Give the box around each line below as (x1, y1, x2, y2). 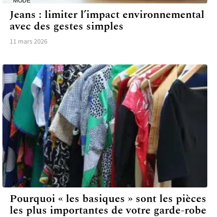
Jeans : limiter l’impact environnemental (10, 6, 204, 23)
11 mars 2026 (10, 36, 47, 46)
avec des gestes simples (10, 18, 124, 34)
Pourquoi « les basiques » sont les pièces (10, 190, 206, 207)
